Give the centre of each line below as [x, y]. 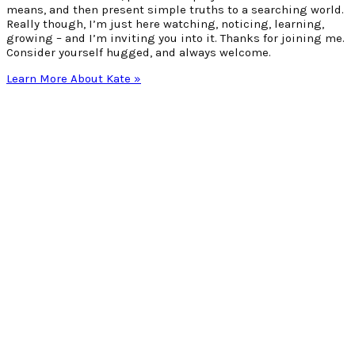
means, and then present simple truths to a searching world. [175, 9]
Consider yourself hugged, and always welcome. [139, 52]
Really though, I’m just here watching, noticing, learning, [165, 23]
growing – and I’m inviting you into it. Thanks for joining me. [176, 38]
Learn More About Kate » [74, 78]
